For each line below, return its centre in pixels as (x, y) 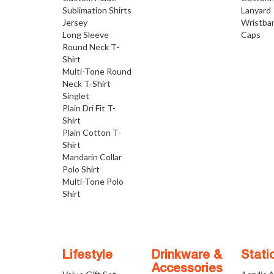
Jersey (75, 22)
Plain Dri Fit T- (89, 108)
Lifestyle (87, 256)
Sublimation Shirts (97, 10)
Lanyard (256, 10)
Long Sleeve (86, 35)
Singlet (76, 96)
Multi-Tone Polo (93, 181)
